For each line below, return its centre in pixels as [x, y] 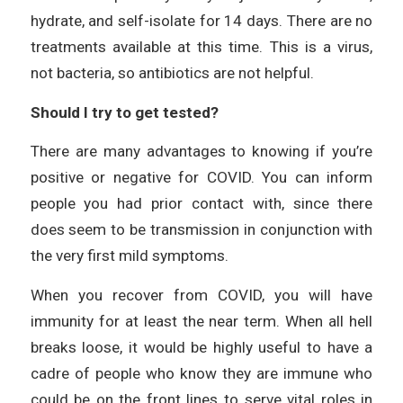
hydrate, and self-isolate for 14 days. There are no [201, 21]
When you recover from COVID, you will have [201, 296]
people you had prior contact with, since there [201, 204]
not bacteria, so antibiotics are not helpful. [172, 73]
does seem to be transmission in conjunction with [201, 230]
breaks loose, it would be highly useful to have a [201, 348]
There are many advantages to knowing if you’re [201, 152]
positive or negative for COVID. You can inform [201, 178]
